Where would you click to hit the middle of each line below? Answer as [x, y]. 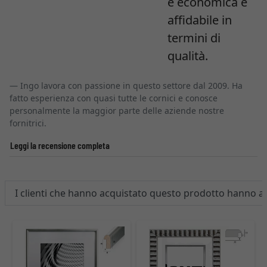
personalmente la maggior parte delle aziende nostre [117, 111]
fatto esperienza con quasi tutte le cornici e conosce [114, 98]
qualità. [188, 56]
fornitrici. [28, 123]
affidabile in [200, 20]
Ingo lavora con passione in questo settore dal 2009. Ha [131, 86]
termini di [194, 38]
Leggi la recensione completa [60, 145]
